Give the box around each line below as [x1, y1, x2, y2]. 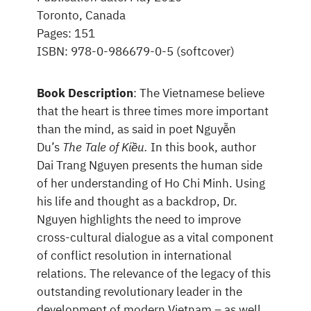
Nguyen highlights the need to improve [36, 212, 241, 228]
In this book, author [150, 140, 256, 155]
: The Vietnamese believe [133, 85, 264, 101]
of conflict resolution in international [36, 248, 232, 264]
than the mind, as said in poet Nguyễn [36, 121, 236, 137]
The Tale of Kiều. [62, 140, 151, 155]
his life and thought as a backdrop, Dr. [36, 194, 237, 210]
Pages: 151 [36, 26, 95, 42]
